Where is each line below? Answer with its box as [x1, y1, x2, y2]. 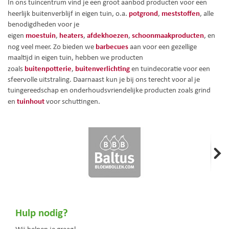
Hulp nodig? [15, 205, 68, 219]
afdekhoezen [87, 30, 128, 40]
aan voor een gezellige [128, 41, 197, 52]
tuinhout [17, 96, 44, 106]
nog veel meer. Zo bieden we [8, 41, 96, 52]
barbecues [96, 41, 128, 52]
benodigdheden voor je [8, 19, 79, 29]
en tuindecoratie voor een [131, 63, 210, 74]
